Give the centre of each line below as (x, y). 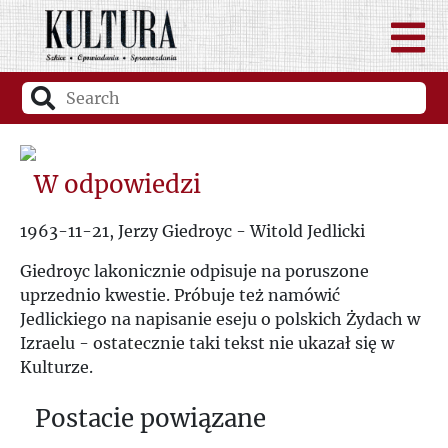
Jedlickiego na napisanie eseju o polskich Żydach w (220, 318)
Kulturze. (56, 366)
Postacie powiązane (150, 418)
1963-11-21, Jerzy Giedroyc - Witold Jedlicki (192, 230)
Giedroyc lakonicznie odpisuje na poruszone (194, 270)
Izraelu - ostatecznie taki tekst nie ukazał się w (207, 342)
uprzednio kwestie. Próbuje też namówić (180, 294)
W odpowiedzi (118, 184)
